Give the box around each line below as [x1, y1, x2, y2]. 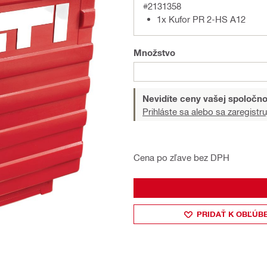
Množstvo [133, 47, 175, 58]
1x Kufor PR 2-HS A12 [157, 14, 246, 24]
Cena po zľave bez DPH [133, 152, 229, 163]
